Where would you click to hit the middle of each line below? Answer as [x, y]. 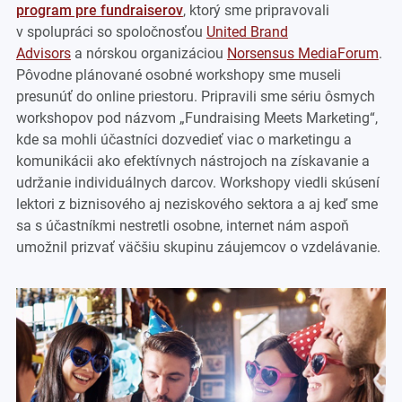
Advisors [43, 54]
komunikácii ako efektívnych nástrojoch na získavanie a [192, 162]
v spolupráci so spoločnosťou [111, 32]
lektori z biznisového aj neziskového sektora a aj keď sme [197, 205]
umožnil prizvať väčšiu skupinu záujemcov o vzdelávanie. [198, 248]
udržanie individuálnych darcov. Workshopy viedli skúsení [197, 183]
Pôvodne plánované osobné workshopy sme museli [178, 75]
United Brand [247, 32]
